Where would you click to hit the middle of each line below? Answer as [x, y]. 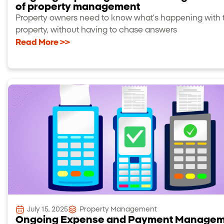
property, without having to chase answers [96, 30]
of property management [78, 7]
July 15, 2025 [47, 209]
